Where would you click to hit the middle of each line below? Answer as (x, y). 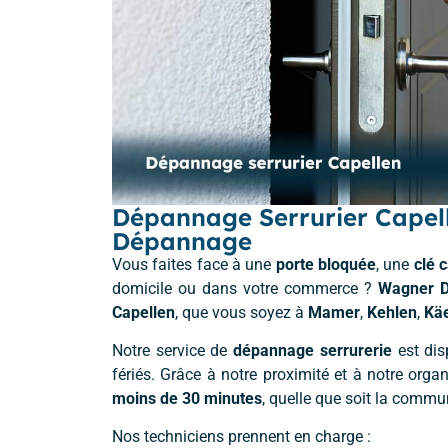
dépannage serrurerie (312, 351)
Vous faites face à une (194, 264)
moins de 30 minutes (187, 399)
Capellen (143, 312)
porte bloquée (325, 264)
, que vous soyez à (241, 312)
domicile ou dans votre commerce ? (245, 288)
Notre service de (173, 351)
